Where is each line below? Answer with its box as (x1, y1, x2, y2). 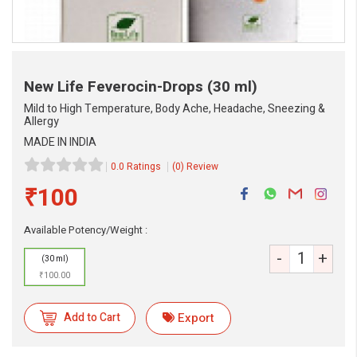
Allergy (24, 113, 59, 130)
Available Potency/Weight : (24, 222, 147, 237)
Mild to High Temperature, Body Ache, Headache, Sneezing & (24, 100, 325, 117)
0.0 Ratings (111, 159, 161, 175)
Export (178, 309, 214, 327)
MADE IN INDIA (24, 134, 96, 151)
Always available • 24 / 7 (57, 234, 155, 248)
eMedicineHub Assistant (49, 218, 175, 235)
